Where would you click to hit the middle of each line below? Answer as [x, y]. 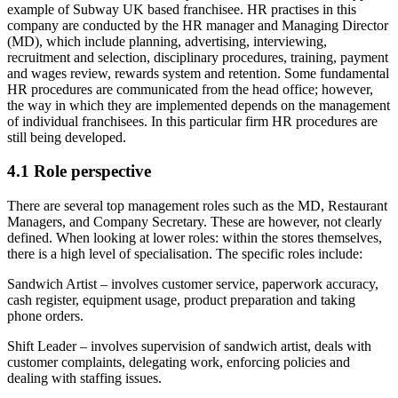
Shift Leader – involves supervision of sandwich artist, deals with [189, 346]
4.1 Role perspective [79, 171]
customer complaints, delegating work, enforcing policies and [179, 362]
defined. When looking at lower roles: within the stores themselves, [195, 238]
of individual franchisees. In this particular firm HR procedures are [192, 121]
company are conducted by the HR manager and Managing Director [198, 25]
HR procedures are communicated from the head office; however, [190, 89]
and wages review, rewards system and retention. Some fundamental [198, 73]
